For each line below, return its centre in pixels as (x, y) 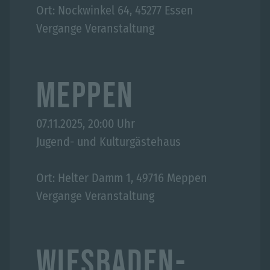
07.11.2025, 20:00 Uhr (86, 124)
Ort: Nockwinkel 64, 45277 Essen (115, 10)
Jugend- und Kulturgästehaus (108, 142)
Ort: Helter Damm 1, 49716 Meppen (122, 178)
